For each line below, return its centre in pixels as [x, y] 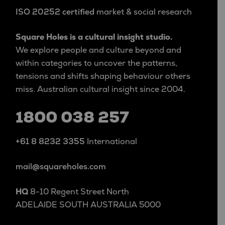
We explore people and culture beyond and [98, 50]
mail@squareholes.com [61, 167]
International [111, 142]
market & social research [143, 12]
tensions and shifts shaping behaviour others [103, 77]
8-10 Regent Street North [79, 192]
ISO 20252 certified [55, 12]
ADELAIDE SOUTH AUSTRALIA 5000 [88, 205]
